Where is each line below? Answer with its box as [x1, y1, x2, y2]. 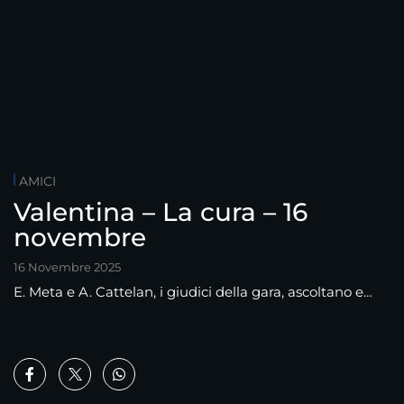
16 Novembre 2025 [14, 260, 121, 275]
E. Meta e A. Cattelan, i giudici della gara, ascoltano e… [14, 283, 372, 301]
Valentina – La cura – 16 [14, 197, 308, 228]
